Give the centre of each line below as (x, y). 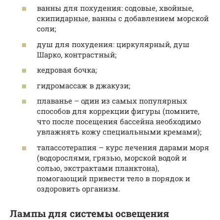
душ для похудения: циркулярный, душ (113, 44)
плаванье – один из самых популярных (112, 101)
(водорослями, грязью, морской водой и (112, 157)
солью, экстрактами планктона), (98, 168)
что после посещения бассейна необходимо (119, 122)
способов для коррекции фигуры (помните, (118, 111)
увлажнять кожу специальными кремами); (119, 132)
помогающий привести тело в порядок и (113, 178)
